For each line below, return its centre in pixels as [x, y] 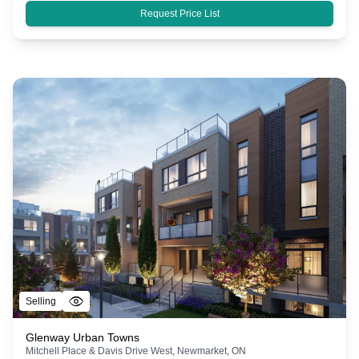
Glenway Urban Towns [83, 337]
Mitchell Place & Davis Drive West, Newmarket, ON [136, 351]
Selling [41, 301]
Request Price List [179, 13]
